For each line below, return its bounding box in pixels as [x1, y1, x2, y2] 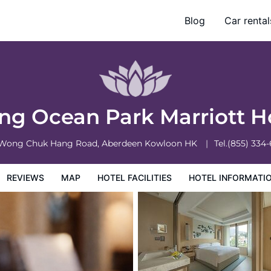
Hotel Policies [71, 23, 124, 33]
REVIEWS [7, 172, 44, 183]
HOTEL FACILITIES [97, 172, 172, 183]
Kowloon [144, 138, 184, 149]
